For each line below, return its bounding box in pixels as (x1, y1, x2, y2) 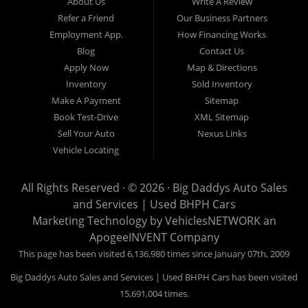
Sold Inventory (191, 78, 252, 91)
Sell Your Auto (57, 127, 115, 140)
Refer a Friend (58, 12, 115, 25)
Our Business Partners (176, 12, 267, 25)
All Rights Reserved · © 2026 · (21, 180, 173, 196)
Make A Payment (51, 94, 121, 107)
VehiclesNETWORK (164, 213, 261, 229)
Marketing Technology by (32, 213, 165, 229)
